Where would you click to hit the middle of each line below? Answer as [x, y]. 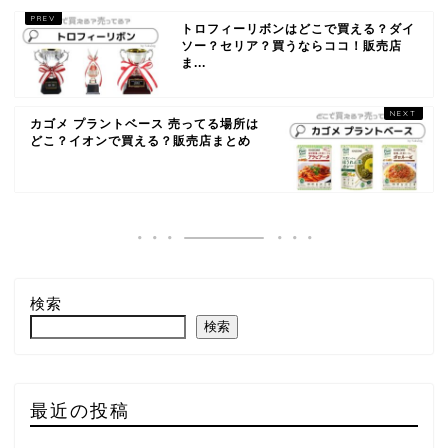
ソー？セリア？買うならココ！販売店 [292, 45]
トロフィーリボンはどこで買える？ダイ [298, 28]
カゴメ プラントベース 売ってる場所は [144, 123]
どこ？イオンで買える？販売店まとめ [140, 140]
